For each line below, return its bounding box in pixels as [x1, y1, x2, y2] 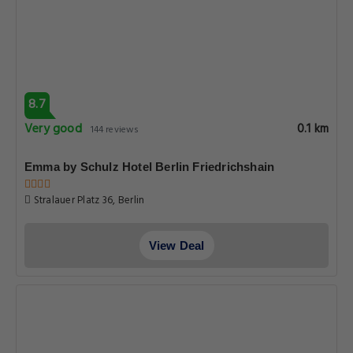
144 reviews [90, 122, 139, 138]
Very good [24, 119, 82, 139]
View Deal [148, 239, 205, 252]
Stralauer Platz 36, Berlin [31, 192, 145, 209]
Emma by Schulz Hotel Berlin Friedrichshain [24, 160, 275, 173]
